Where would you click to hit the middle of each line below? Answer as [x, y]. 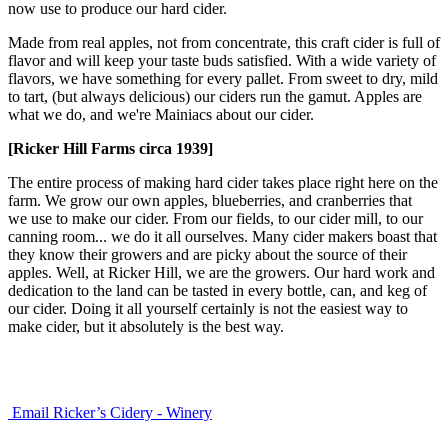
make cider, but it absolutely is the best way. [148, 326]
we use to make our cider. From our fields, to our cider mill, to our [215, 218]
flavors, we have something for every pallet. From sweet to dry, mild [223, 78]
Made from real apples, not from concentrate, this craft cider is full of [224, 42]
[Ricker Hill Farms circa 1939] [110, 148]
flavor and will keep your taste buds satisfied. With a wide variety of [222, 60]
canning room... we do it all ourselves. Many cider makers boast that [222, 236]
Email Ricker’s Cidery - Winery [112, 412]
